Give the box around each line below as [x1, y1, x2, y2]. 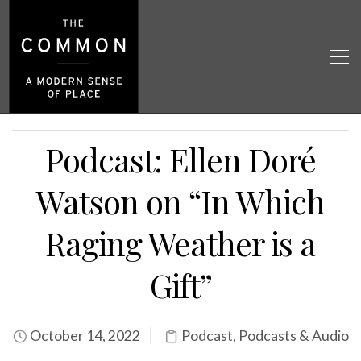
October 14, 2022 [27, 327, 140, 344]
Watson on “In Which [36, 180, 325, 222]
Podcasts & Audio [238, 327, 349, 344]
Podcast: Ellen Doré [45, 138, 316, 180]
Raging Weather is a [45, 222, 316, 264]
